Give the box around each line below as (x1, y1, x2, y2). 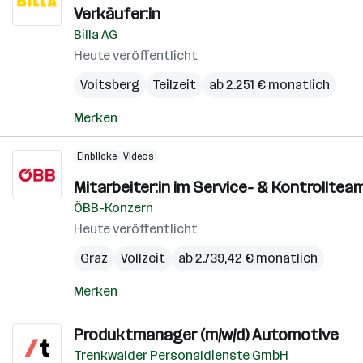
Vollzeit (121, 250, 165, 266)
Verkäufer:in (74, 4, 160, 23)
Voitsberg (80, 77, 139, 92)
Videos (123, 151, 154, 162)
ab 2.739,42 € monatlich (178, 250, 318, 266)
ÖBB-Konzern (74, 200, 153, 216)
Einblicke (77, 151, 117, 162)
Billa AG (74, 27, 117, 42)
